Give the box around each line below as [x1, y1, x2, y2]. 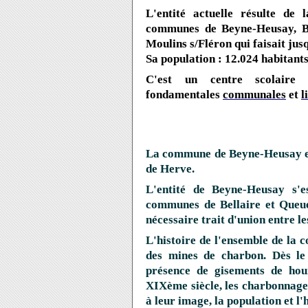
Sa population [146, 52, 215, 65]
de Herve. [146, 162, 195, 175]
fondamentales [146, 88, 223, 101]
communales [223, 88, 286, 101]
